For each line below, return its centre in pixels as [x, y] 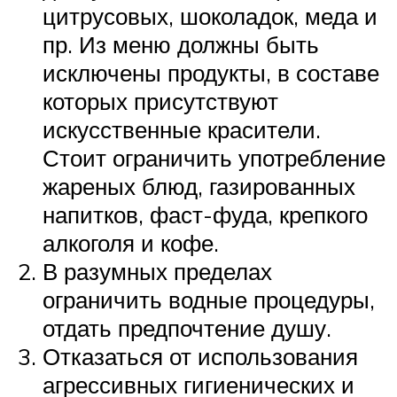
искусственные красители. [182, 129]
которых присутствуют [160, 101]
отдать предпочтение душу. [187, 327]
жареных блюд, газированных [199, 186]
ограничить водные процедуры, [209, 299]
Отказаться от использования [200, 356]
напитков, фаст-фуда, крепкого [205, 214]
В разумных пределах [157, 271]
